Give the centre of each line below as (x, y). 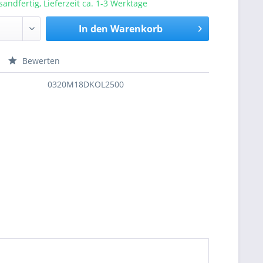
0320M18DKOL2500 (86, 84)
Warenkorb (136, 29)
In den (93, 29)
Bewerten (40, 61)
